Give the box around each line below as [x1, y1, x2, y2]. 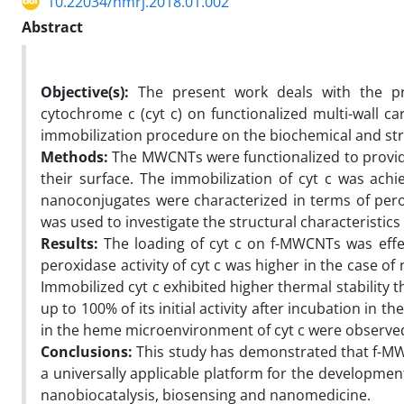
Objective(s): [41, 81, 129, 102]
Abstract [22, 16, 83, 37]
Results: [41, 233, 98, 253]
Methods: [41, 146, 113, 167]
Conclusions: [41, 341, 133, 362]
